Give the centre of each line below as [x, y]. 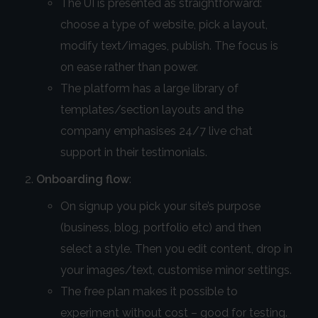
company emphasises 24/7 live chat [156, 131]
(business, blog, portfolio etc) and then [160, 228]
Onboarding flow [83, 180]
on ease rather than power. [129, 67]
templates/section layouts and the [152, 110]
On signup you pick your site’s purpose [160, 207]
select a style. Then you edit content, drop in [176, 249]
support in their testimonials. [133, 153]
